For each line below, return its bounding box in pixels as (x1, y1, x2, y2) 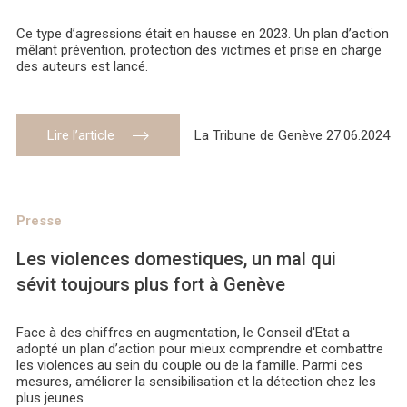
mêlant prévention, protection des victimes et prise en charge (16, 42, 382, 59)
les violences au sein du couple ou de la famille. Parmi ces (16, 357, 362, 374)
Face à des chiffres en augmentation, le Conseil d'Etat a (16, 324, 350, 342)
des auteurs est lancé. (16, 58, 148, 75)
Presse (16, 213, 62, 230)
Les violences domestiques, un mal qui (16, 248, 336, 271)
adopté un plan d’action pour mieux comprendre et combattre (16, 341, 383, 358)
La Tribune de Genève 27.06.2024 (194, 127, 390, 144)
